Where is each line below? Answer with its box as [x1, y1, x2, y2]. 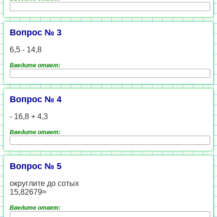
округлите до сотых [10, 179, 79, 187]
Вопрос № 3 [10, 28, 62, 37]
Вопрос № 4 [10, 94, 62, 104]
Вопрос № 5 [10, 161, 62, 171]
